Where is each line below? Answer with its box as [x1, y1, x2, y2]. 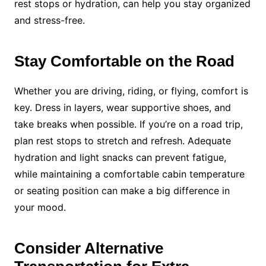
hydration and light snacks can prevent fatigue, [14, 151, 226, 163]
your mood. [14, 201, 66, 213]
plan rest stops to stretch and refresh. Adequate [14, 134, 231, 147]
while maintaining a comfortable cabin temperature [14, 167, 245, 180]
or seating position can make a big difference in [14, 184, 230, 197]
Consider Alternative [14, 239, 163, 257]
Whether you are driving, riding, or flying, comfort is [14, 84, 248, 97]
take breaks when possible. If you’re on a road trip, [14, 118, 243, 130]
